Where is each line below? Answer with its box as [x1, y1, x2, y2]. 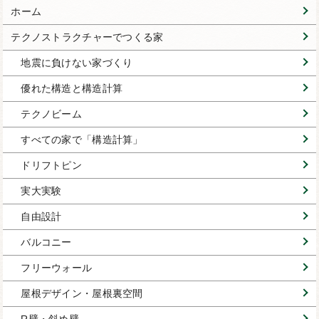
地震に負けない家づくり [21, 57, 133, 69]
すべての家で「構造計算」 [21, 134, 143, 146]
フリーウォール [21, 262, 93, 274]
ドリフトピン [21, 159, 83, 172]
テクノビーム [21, 108, 83, 120]
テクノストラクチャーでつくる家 [11, 31, 164, 43]
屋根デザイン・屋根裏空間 [21, 288, 143, 300]
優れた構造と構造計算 [21, 83, 123, 95]
